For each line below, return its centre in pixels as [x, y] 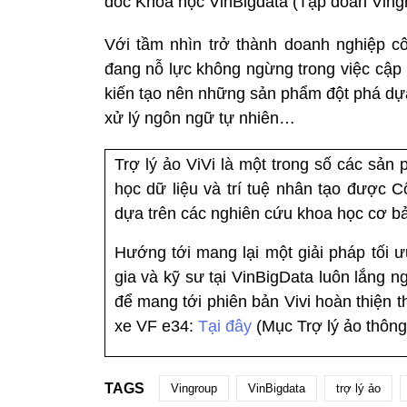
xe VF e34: [156, 327]
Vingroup [194, 389]
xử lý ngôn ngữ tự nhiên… [199, 119]
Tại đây [227, 327]
